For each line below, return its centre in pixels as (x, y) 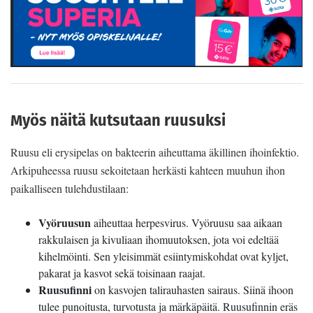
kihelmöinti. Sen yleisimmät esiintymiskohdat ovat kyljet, (163, 256)
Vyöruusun (65, 223)
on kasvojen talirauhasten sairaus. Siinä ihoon (192, 290)
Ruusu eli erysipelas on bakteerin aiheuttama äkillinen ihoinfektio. (155, 152)
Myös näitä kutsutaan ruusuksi (118, 120)
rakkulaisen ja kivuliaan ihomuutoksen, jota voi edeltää (159, 240)
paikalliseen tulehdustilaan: (70, 189)
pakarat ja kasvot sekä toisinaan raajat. (122, 273)
